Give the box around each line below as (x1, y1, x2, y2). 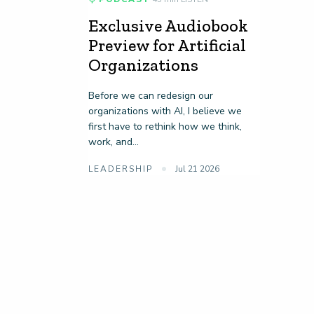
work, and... (88, 135, 139, 149)
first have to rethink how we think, (88, 120, 242, 134)
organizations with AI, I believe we (88, 104, 242, 118)
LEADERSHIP (88, 163, 156, 175)
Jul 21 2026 (175, 163, 219, 175)
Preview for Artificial (88, 35, 246, 56)
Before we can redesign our (88, 89, 213, 103)
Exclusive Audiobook (88, 15, 248, 36)
